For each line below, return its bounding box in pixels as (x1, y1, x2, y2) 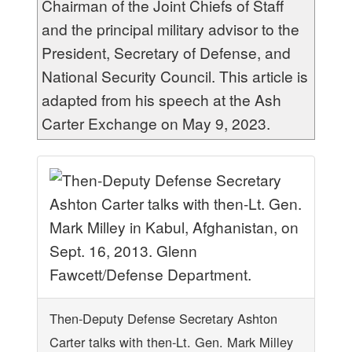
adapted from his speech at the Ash (42, 89, 281, 110)
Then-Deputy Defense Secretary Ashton (49, 309, 277, 328)
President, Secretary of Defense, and (42, 42, 291, 63)
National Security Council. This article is (42, 65, 308, 86)
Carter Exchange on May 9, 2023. (42, 112, 270, 134)
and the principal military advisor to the (42, 18, 299, 39)
